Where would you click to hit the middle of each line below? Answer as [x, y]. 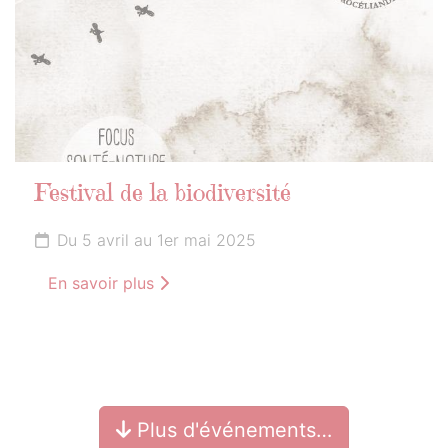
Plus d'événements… [231, 429]
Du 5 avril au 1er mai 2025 [156, 239]
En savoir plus [103, 282]
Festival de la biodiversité [163, 194]
